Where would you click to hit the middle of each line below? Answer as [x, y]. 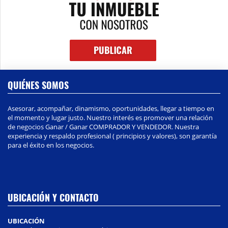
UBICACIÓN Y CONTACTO [53, 198]
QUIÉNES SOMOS [38, 85]
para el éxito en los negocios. [51, 145]
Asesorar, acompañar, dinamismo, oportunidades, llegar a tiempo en [111, 109]
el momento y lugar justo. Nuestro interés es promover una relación [110, 118]
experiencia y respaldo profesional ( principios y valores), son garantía [112, 136]
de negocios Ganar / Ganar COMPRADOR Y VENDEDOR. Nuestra [103, 127]
